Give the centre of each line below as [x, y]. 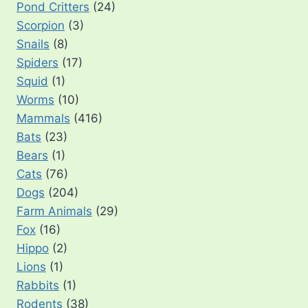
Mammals [43, 119]
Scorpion [41, 26]
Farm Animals [54, 211]
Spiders [37, 63]
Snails [33, 44]
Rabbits [38, 286]
